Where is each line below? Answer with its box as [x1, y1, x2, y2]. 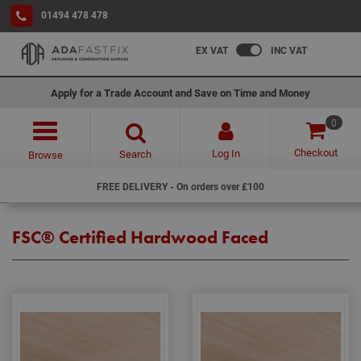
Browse [27, 147, 63, 162]
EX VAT [196, 44, 228, 56]
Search [119, 147, 151, 161]
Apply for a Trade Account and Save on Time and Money [51, 85, 310, 100]
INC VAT [271, 44, 307, 56]
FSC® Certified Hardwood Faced [12, 226, 268, 249]
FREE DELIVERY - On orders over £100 [97, 180, 264, 193]
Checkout [294, 145, 338, 160]
